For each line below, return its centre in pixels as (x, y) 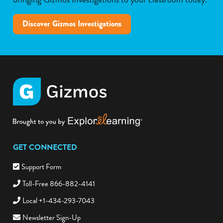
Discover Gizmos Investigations (72, 24)
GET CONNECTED (45, 147)
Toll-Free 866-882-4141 (59, 183)
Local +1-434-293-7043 (58, 200)
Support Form (41, 167)
